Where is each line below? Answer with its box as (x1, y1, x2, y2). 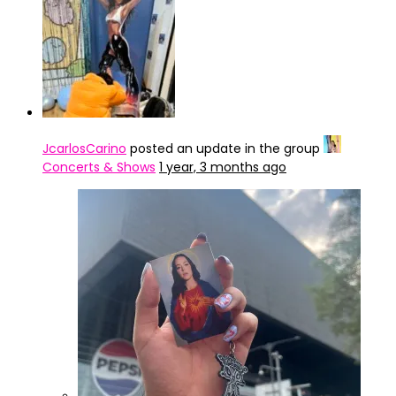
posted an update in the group (126, 140, 324, 157)
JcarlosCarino (42, 140, 126, 157)
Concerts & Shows (42, 158, 156, 176)
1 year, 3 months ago (159, 158, 286, 176)
